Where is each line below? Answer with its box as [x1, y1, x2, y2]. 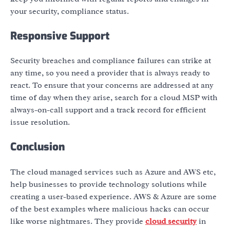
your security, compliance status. [10, 6, 129, 16]
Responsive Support [10, 28, 109, 43]
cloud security [145, 216, 197, 227]
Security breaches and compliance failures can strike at [10, 55, 211, 66]
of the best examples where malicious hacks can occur [10, 204, 209, 215]
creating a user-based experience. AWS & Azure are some [10, 191, 217, 202]
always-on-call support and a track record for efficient [10, 105, 206, 116]
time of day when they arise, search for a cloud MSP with [10, 92, 218, 103]
